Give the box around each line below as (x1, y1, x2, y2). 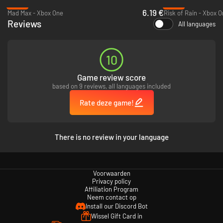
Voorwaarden (93, 169, 130, 177)
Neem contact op (87, 193, 136, 201)
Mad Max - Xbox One (7, 8, 63, 17)
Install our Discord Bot (85, 202, 148, 210)
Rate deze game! (79, 98, 134, 107)
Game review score (77, 72, 146, 82)
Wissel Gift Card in (91, 212, 142, 220)
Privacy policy (92, 177, 131, 185)
